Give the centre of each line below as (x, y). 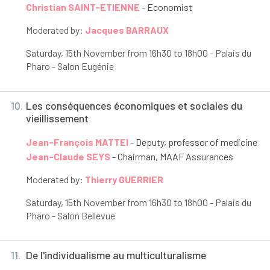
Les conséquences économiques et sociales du (134, 106)
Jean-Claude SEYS (68, 156)
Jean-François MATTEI (77, 142)
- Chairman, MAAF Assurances (171, 156)
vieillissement (57, 118)
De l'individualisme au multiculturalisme (116, 255)
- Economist (166, 7)
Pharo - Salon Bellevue (70, 215)
